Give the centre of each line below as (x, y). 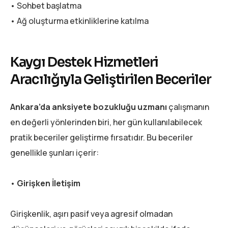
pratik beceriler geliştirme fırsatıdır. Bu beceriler (102, 138)
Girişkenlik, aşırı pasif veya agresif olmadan (91, 214)
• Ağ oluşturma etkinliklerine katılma (79, 21)
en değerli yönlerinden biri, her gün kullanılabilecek (106, 122)
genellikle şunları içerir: (54, 153)
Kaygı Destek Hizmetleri (84, 62)
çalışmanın (188, 107)
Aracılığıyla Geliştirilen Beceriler (111, 79)
